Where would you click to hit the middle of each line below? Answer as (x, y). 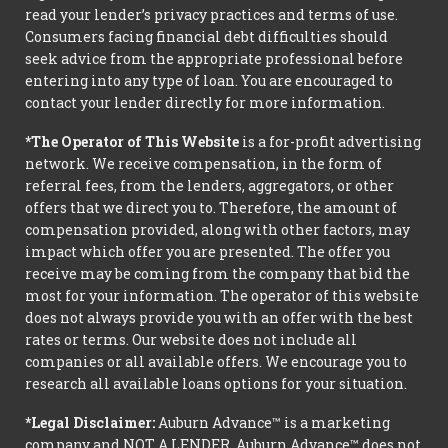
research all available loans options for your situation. (216, 383)
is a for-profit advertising (330, 141)
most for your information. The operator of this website (222, 295)
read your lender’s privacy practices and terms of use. (211, 15)
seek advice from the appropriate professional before (214, 59)
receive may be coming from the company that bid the (217, 273)
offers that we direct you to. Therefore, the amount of (211, 207)
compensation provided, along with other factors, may (217, 229)
